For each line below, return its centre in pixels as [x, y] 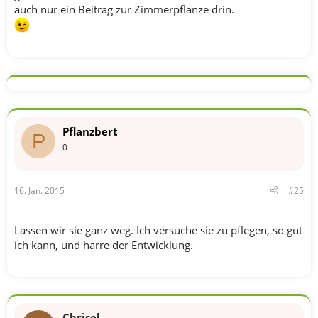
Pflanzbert [90, 131]
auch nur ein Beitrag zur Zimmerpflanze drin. [124, 9]
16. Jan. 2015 [39, 190]
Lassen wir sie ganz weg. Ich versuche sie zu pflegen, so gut [158, 230]
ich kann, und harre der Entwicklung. [104, 245]
